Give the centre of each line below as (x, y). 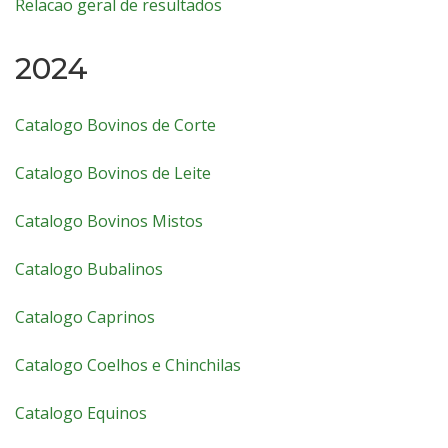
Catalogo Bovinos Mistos (109, 221)
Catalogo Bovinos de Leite (113, 173)
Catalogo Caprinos (85, 317)
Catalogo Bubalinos (89, 269)
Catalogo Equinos (81, 413)
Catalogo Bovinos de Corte (115, 125)
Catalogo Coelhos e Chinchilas (128, 365)
